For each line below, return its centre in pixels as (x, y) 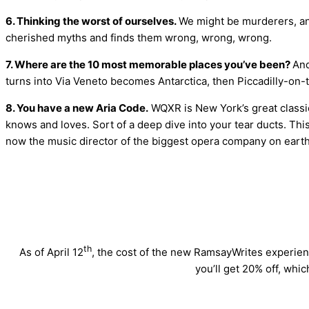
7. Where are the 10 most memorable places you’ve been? (149, 65)
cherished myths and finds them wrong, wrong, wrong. (139, 38)
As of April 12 (51, 252)
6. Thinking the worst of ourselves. (92, 21)
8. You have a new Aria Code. (77, 108)
